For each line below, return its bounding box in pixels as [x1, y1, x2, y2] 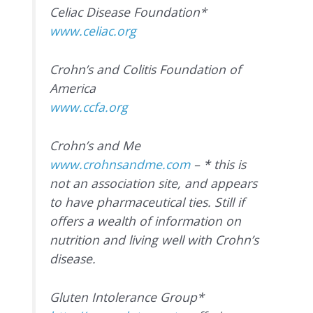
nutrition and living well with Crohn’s [50, 231, 259, 249]
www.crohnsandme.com [50, 156, 191, 173]
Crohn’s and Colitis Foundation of [50, 61, 242, 78]
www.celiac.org [50, 22, 137, 39]
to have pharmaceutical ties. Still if [50, 194, 245, 211]
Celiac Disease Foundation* [50, 3, 208, 20]
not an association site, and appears [50, 175, 258, 192]
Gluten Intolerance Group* [50, 289, 205, 306]
